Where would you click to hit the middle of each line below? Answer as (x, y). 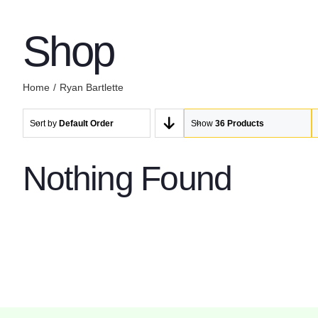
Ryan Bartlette (91, 87)
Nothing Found (127, 179)
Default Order (86, 123)
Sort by (44, 123)
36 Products (239, 123)
